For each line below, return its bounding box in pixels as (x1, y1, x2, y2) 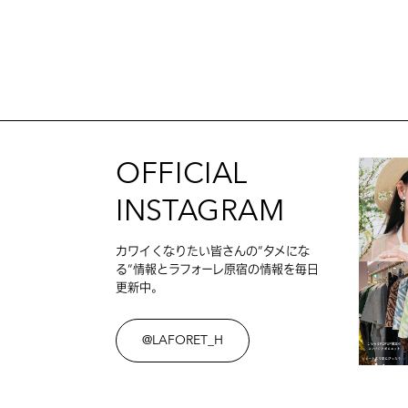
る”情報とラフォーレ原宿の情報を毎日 (116, 260, 319, 277)
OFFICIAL (116, 161, 248, 190)
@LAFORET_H (142, 334, 223, 347)
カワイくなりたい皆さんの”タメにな (116, 242, 310, 259)
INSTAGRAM (116, 199, 285, 228)
